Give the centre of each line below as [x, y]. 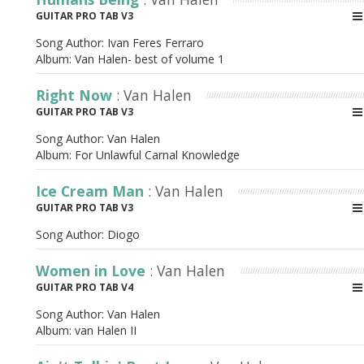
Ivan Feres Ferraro [156, 43]
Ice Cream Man [92, 191]
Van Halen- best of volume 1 [149, 59]
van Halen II [106, 330]
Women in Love [93, 271]
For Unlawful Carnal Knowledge [157, 155]
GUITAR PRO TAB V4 [84, 287]
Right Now [76, 95]
